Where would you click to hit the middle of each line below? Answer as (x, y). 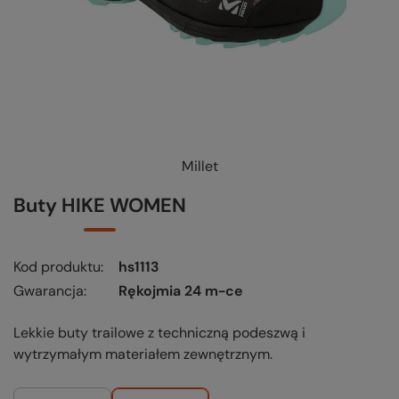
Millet (199, 167)
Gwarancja (49, 291)
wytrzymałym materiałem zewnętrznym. (143, 354)
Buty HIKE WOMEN (100, 206)
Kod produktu (57, 267)
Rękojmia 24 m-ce (181, 291)
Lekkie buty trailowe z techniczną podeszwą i (159, 333)
